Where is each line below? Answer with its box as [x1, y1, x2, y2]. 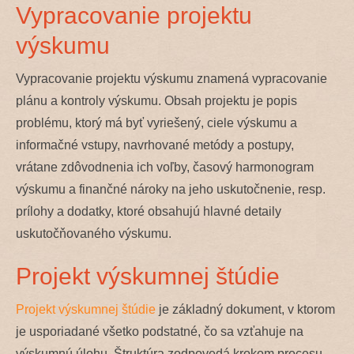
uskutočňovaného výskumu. [16, 226, 171, 240]
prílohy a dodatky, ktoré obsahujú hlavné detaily [16, 204, 281, 218]
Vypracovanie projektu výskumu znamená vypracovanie [16, 71, 327, 85]
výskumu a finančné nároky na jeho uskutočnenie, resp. [16, 182, 326, 196]
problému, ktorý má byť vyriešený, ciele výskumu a [16, 115, 297, 130]
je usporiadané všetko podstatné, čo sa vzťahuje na [16, 324, 303, 338]
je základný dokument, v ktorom [156, 302, 335, 316]
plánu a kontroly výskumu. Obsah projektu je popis [16, 93, 297, 107]
